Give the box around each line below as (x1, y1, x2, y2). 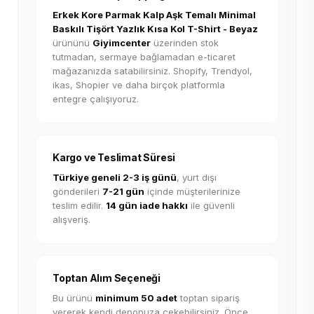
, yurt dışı (177, 172, 217, 183)
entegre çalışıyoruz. (53, 93, 139, 104)
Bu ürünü (53, 292, 95, 303)
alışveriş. (53, 214, 90, 225)
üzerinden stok (151, 37, 219, 48)
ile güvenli (188, 200, 235, 211)
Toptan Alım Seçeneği (53, 272, 161, 284)
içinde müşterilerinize (144, 186, 240, 197)
